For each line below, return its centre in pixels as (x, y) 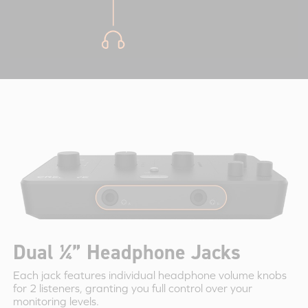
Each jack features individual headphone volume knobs (150, 275)
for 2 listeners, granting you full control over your (132, 288)
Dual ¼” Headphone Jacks (126, 252)
